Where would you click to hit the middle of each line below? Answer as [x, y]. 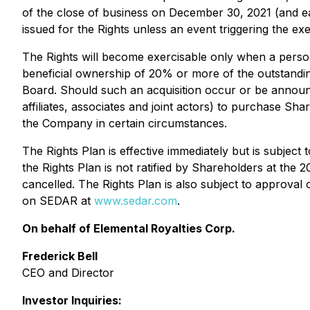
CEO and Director [68, 273]
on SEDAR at [58, 201]
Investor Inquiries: [72, 300]
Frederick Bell [60, 256]
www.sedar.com [136, 201]
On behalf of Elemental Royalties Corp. [129, 228]
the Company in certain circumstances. [125, 123]
